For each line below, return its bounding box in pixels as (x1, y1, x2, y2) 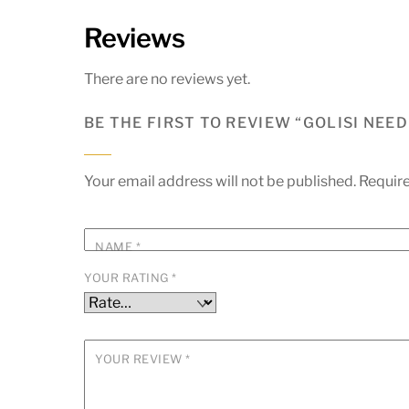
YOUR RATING (84, 271, 173, 286)
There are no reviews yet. (84, 70, 250, 89)
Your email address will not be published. (84, 172, 356, 190)
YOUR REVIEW (95, 352, 186, 367)
